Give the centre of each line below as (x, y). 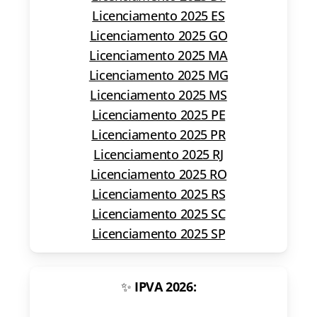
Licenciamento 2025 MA (158, 55)
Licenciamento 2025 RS (158, 194)
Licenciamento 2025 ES (158, 15)
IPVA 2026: (165, 286)
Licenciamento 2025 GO (158, 35)
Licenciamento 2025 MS (158, 94)
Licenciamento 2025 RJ (158, 154)
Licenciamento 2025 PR (158, 134)
